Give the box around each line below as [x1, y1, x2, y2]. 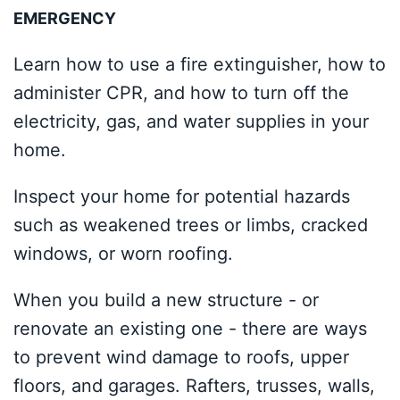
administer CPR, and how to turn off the [13, 82, 349, 104]
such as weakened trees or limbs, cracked [13, 214, 368, 236]
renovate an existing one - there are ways [13, 318, 367, 339]
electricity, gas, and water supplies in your [13, 111, 369, 132]
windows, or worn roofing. [13, 243, 233, 264]
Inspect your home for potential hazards [13, 186, 350, 207]
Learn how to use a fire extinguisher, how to [13, 54, 386, 75]
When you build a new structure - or [13, 289, 319, 311]
